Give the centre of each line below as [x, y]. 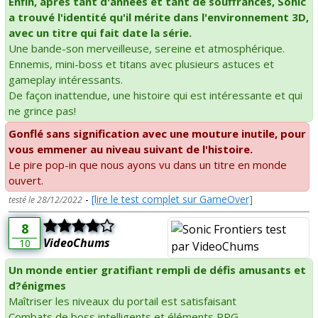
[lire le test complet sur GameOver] [172, 199]
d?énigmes [37, 285]
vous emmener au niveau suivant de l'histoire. [131, 149]
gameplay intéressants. [66, 79]
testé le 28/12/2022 [45, 199]
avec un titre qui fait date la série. [100, 32]
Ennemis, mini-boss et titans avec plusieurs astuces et [141, 64]
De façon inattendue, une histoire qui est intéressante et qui [155, 95]
